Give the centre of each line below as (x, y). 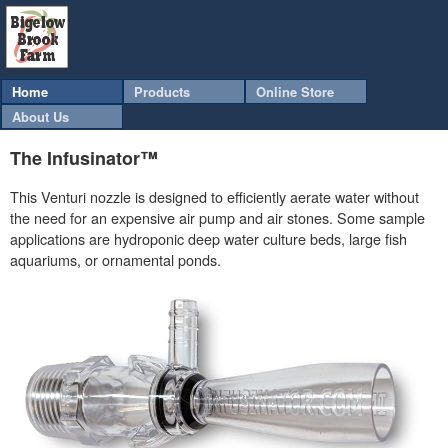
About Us (40, 116)
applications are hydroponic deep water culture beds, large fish (208, 238)
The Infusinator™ (84, 157)
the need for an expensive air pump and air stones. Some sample (217, 217)
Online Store (295, 91)
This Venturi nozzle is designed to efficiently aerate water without (214, 196)
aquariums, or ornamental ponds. (115, 259)
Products (162, 91)
